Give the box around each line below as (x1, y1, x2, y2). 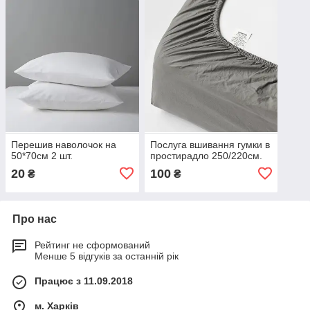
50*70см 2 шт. (11, 149, 73, 161)
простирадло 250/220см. (149, 149, 262, 161)
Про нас (12, 212, 57, 225)
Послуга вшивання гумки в (149, 138, 270, 150)
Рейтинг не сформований (35, 239, 150, 250)
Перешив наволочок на (11, 138, 116, 150)
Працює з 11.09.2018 (35, 275, 133, 286)
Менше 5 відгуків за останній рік (35, 250, 179, 262)
